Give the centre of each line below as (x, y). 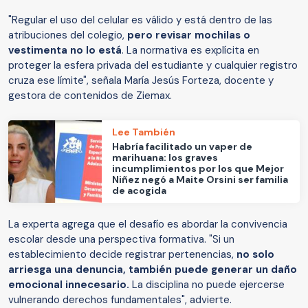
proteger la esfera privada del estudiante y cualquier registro (153, 65)
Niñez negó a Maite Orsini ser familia (200, 180)
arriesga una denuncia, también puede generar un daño (153, 269)
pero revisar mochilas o (189, 35)
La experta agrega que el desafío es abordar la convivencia (148, 224)
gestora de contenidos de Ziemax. (90, 95)
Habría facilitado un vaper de (183, 147)
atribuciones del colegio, (68, 35)
